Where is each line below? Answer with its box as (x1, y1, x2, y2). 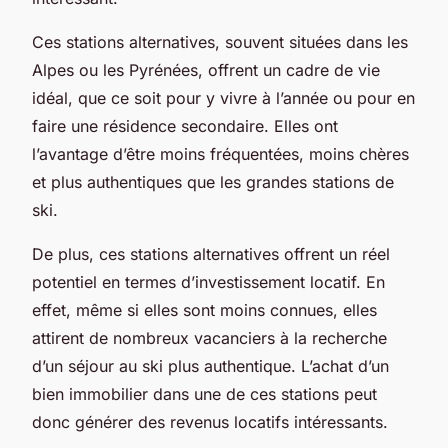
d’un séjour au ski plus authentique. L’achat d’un (32, 355, 389, 376)
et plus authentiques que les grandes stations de (32, 171, 394, 192)
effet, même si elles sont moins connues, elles (32, 299, 377, 320)
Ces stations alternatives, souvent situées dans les (32, 31, 408, 52)
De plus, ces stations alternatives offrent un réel (32, 243, 390, 264)
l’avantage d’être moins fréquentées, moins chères (32, 143, 409, 164)
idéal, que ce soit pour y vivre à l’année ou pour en (32, 87, 415, 108)
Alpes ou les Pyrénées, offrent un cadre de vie (32, 59, 380, 80)
